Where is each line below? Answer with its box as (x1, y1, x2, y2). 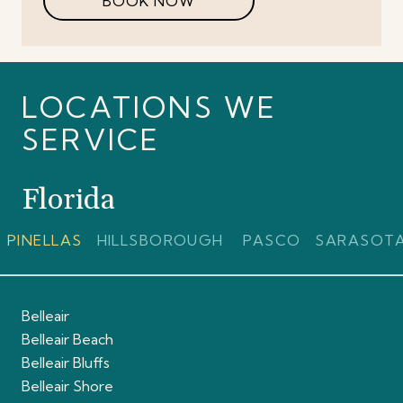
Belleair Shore (22, 377, 113, 396)
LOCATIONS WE (22, 89, 278, 126)
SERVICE (22, 121, 161, 158)
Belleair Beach (22, 330, 113, 349)
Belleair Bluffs (22, 354, 110, 372)
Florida (22, 182, 115, 219)
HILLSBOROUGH (96, 231, 224, 250)
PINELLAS (7, 231, 83, 250)
